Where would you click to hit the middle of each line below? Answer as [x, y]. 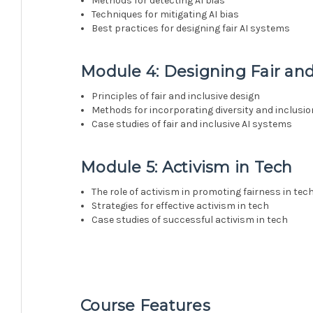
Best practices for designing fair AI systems [191, 28]
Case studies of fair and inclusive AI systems [192, 124]
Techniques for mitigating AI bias [166, 14]
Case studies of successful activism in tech [190, 219]
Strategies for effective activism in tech [181, 205]
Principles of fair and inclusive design [176, 96]
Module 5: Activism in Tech [187, 167]
